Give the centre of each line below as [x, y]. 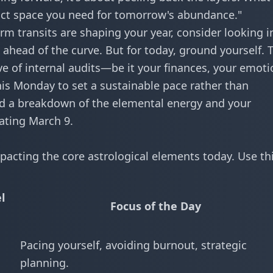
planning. [44, 263]
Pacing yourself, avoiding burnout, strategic [133, 245]
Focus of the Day [156, 206]
